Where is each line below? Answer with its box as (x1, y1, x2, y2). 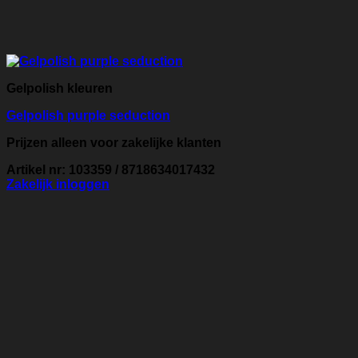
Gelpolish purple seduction (6, 109, 170, 123)
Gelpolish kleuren (6, 82, 113, 96)
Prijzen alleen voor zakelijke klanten (6, 136, 221, 150)
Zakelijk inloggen (6, 177, 109, 192)
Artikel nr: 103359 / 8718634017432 (6, 163, 215, 177)
